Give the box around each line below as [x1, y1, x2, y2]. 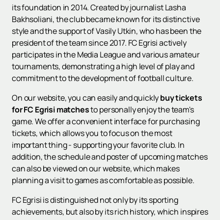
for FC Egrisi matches [12, 104, 89, 115]
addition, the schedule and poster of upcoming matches [12, 151, 208, 163]
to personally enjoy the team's [89, 104, 194, 115]
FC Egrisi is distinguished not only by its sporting [12, 194, 178, 206]
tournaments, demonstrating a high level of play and [12, 61, 194, 72]
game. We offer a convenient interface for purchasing [12, 116, 200, 127]
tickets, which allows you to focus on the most [12, 128, 172, 139]
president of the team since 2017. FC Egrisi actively [12, 37, 187, 49]
